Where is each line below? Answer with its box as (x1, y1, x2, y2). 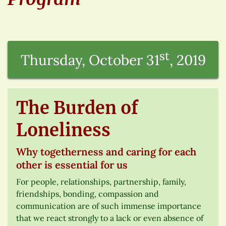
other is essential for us (16, 158, 128, 172)
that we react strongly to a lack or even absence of (16, 213, 203, 223)
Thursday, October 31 (20, 51, 159, 70)
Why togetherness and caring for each (16, 145, 196, 158)
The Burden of (16, 97, 138, 119)
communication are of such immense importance (16, 201, 201, 211)
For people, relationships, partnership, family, (16, 177, 186, 187)
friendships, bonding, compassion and (16, 189, 159, 199)
